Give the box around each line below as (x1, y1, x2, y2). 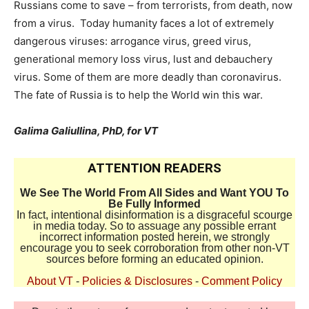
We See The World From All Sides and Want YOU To (20, 187, 289, 199)
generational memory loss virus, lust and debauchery (14, 52, 272, 66)
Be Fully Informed (108, 198, 201, 210)
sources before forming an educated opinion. (46, 253, 263, 266)
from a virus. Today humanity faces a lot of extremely (14, 17, 274, 30)
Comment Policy (201, 275, 282, 288)
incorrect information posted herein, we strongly (39, 231, 270, 243)
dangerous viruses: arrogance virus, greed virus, (14, 34, 251, 48)
